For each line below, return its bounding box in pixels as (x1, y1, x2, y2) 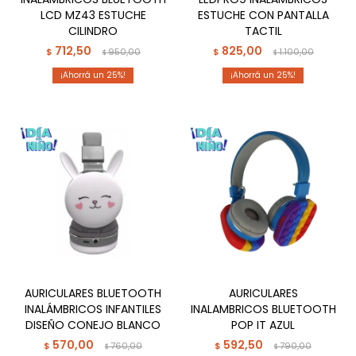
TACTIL (244, 23, 282, 39)
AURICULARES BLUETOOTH (25, 285, 161, 301)
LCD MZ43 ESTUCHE (40, 7, 146, 23)
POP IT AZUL (231, 317, 295, 333)
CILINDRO (68, 23, 118, 39)
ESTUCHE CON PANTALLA (197, 7, 329, 23)
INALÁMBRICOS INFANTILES (25, 301, 161, 317)
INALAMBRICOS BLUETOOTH (190, 301, 336, 317)
